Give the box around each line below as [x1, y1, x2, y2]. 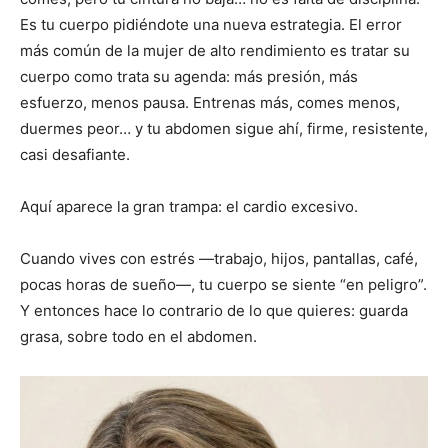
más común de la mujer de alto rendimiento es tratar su [20, 41, 410, 61]
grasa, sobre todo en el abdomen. [20, 327, 257, 347]
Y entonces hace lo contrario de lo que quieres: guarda [20, 301, 408, 321]
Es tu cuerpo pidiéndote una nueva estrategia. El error [20, 15, 402, 35]
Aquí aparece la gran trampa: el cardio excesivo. [20, 197, 358, 217]
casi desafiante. [20, 145, 130, 165]
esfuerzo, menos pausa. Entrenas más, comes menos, [20, 93, 400, 113]
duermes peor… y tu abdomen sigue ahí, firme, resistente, [20, 119, 428, 139]
